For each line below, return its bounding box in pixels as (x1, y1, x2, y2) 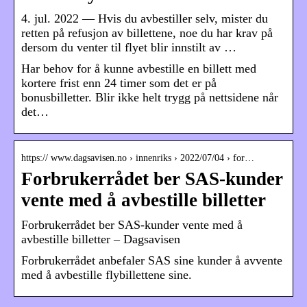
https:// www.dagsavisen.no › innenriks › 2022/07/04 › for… (21, 153, 254, 164)
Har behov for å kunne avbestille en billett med (21, 62, 256, 76)
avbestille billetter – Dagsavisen (21, 232, 180, 247)
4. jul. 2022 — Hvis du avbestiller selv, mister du (21, 12, 268, 26)
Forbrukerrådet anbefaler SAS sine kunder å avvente (21, 254, 282, 268)
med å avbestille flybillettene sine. (21, 268, 192, 282)
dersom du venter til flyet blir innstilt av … (21, 40, 236, 55)
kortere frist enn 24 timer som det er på (21, 76, 217, 90)
